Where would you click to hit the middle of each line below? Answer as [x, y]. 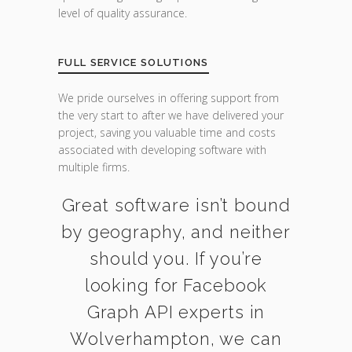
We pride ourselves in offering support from [169, 98]
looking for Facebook [176, 285]
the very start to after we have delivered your [171, 115]
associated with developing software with [162, 150]
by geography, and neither [176, 232]
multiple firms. [94, 167]
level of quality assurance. [123, 13]
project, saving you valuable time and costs [167, 132]
